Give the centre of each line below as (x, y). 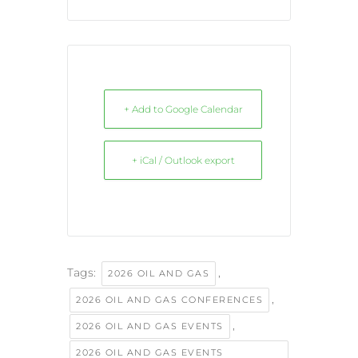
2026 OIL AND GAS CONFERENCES (169, 300)
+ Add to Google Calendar (183, 109)
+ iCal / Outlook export (183, 161)
